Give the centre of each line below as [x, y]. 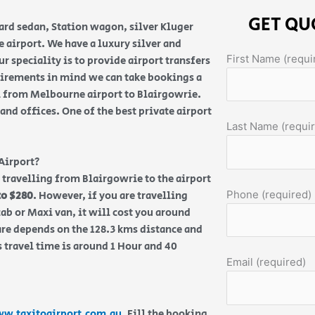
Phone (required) [269, 194]
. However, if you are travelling [110, 195]
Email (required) [266, 262]
